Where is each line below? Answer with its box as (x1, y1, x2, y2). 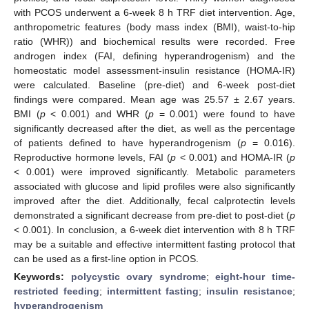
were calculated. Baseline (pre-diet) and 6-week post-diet (14, 79, 295, 90)
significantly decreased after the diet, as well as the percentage (14, 122, 295, 134)
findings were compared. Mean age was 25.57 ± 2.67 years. (14, 93, 295, 105)
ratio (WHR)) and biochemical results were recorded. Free (14, 35, 295, 47)
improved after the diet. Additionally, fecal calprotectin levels (14, 195, 295, 206)
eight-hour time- (215, 270, 296, 282)
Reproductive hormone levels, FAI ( (14, 151, 171, 163)
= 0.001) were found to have (154, 108, 296, 119)
